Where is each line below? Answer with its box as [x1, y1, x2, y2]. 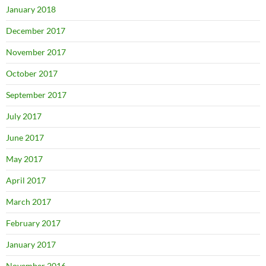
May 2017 [6, 153, 43, 164]
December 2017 [6, 25, 65, 36]
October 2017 [6, 68, 58, 78]
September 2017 [6, 89, 66, 100]
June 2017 [6, 132, 44, 142]
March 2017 [6, 196, 51, 207]
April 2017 [6, 175, 46, 185]
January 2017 [6, 239, 56, 249]
